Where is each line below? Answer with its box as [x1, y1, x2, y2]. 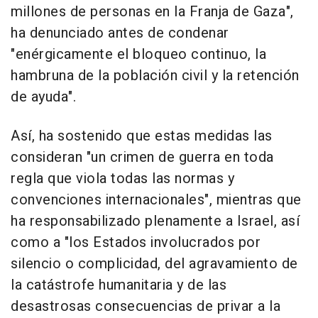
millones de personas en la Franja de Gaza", [11, 1, 294, 23]
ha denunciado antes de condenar [11, 23, 229, 44]
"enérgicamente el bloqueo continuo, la [11, 44, 266, 65]
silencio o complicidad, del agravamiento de [11, 253, 298, 275]
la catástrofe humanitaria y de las [11, 275, 226, 296]
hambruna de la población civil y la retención [11, 65, 300, 87]
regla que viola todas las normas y [11, 168, 234, 190]
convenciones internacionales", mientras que [11, 190, 302, 211]
